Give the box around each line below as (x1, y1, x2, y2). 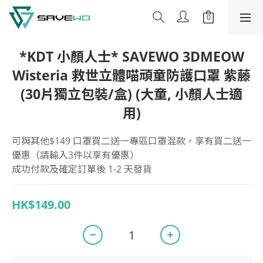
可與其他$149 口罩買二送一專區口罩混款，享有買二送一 (12, 134, 251, 147)
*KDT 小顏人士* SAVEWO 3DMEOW (19, 47, 244, 66)
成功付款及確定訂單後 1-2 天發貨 (12, 163, 152, 176)
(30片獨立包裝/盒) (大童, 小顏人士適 (21, 85, 242, 103)
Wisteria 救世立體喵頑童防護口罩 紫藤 (12, 66, 251, 85)
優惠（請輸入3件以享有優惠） (12, 149, 139, 161)
